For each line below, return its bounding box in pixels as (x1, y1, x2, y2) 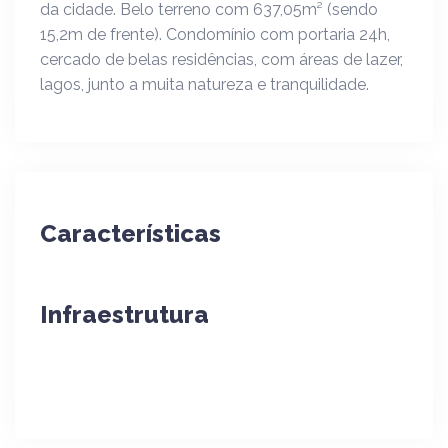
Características (40, 219, 221, 248)
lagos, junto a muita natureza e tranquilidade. (40, 75, 369, 94)
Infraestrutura (40, 300, 209, 329)
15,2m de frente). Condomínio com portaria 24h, (40, 25, 390, 44)
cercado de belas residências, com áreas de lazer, (40, 50, 403, 69)
